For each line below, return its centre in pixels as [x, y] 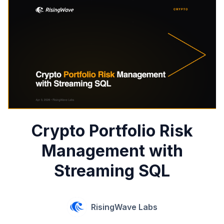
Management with [112, 151]
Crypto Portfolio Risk [112, 131]
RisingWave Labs [124, 207]
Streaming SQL [112, 171]
